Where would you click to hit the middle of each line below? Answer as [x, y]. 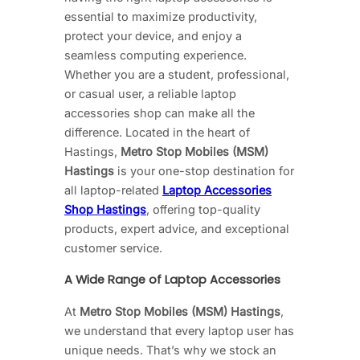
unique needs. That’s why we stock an [170, 350]
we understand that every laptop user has [179, 330]
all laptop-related [113, 190]
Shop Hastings [105, 210]
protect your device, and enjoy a [153, 36]
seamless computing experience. [155, 55]
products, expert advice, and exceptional [177, 229]
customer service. [113, 248]
